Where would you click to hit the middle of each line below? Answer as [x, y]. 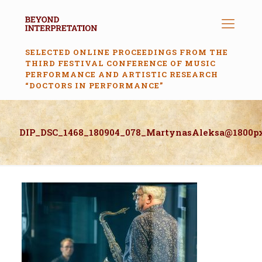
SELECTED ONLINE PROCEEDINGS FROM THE [127, 52]
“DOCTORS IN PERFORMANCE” [94, 85]
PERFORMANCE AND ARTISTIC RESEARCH [122, 74]
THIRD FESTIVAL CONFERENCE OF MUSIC [120, 63]
